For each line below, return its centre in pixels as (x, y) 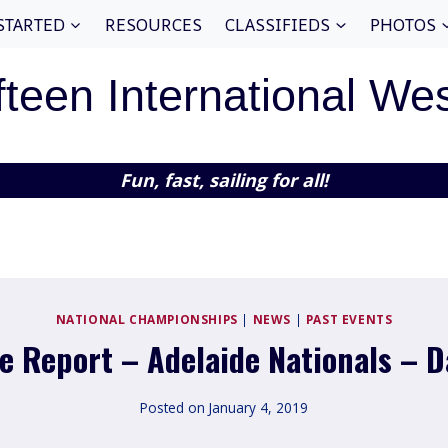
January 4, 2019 (258, 407)
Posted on (172, 407)
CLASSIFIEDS (278, 24)
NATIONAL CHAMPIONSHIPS (146, 319)
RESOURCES (154, 24)
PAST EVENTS (349, 319)
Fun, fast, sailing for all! (224, 180)
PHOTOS (403, 24)
